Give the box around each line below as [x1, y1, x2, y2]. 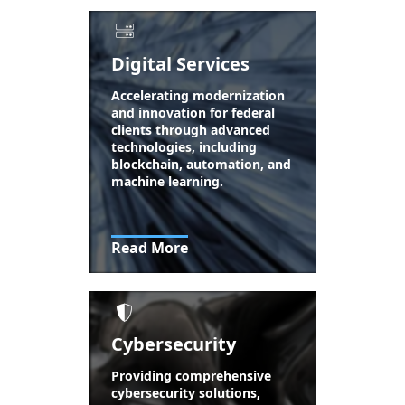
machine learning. [111, 173, 224, 190]
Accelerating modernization [111, 87, 286, 104]
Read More [111, 238, 189, 258]
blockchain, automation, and [111, 155, 292, 173]
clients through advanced [111, 121, 271, 138]
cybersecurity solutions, [111, 384, 261, 401]
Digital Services [111, 52, 250, 76]
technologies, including [111, 138, 258, 155]
